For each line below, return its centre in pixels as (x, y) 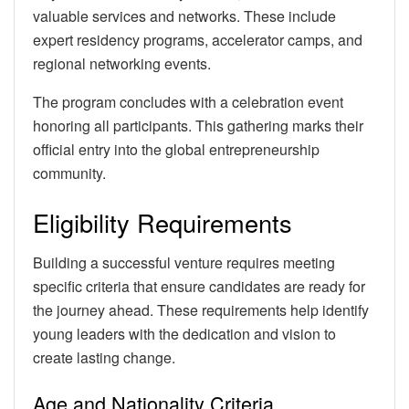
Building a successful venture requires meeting (184, 263)
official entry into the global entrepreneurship (176, 150)
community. (69, 173)
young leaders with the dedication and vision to (184, 334)
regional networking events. (122, 64)
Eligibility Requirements (163, 222)
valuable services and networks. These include (184, 16)
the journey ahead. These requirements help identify (201, 310)
